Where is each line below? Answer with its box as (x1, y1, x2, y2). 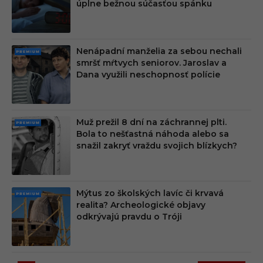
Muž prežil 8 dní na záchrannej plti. (76, 117, 227, 128)
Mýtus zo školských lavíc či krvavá (76, 188, 224, 199)
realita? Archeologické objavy (76, 200, 205, 211)
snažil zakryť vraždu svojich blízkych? (76, 140, 237, 151)
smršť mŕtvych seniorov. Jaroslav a (76, 58, 227, 69)
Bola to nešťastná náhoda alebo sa (76, 129, 229, 140)
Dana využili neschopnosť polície (76, 69, 220, 80)
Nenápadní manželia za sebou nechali (76, 46, 242, 57)
